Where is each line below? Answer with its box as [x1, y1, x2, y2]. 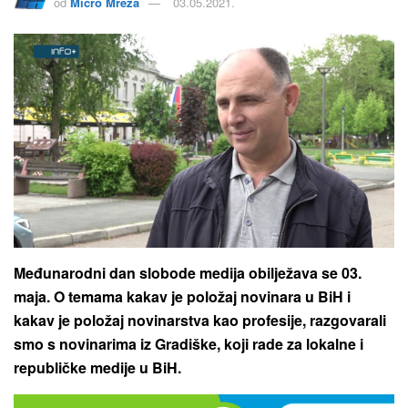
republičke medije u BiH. [14, 356, 181, 378]
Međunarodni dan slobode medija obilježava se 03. [14, 261, 362, 283]
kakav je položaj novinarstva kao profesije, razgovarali [14, 309, 386, 331]
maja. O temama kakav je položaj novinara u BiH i [14, 285, 351, 307]
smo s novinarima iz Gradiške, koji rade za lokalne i [14, 332, 363, 354]
